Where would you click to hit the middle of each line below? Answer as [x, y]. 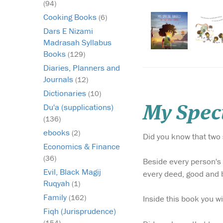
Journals [59, 79]
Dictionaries [66, 93]
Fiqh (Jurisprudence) [80, 211]
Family [56, 197]
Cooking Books [71, 17]
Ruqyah [57, 183]
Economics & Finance [82, 147]
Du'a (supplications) [78, 107]
